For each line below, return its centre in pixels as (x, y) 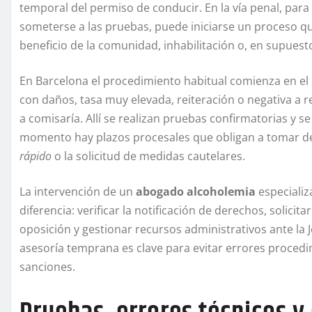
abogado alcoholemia (196, 192)
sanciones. (47, 267)
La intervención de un (78, 192)
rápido (36, 156)
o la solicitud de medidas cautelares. (148, 156)
